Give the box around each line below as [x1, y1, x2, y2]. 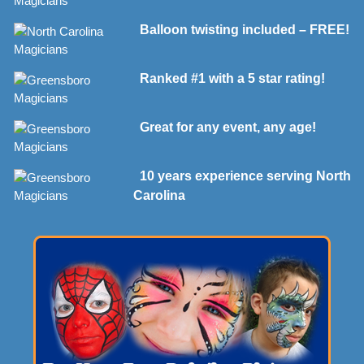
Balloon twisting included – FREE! [133, 22, 349, 37]
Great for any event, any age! [133, 119, 316, 134]
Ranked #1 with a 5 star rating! [133, 71, 325, 85]
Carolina [133, 188, 185, 202]
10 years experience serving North [133, 168, 351, 183]
